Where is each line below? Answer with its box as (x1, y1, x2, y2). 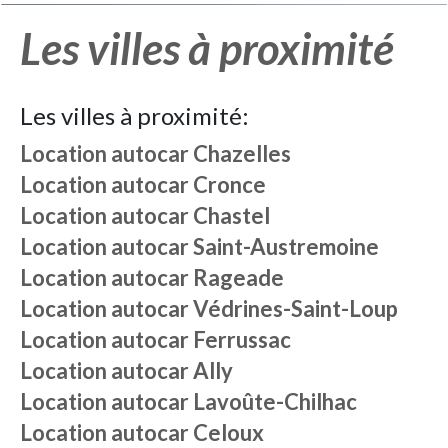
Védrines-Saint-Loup (193, 295, 398, 322)
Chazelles (193, 140, 291, 167)
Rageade (193, 264, 284, 291)
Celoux (193, 419, 264, 446)
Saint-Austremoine (193, 233, 379, 260)
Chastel (193, 202, 270, 229)
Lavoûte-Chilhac (193, 388, 357, 415)
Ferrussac (193, 326, 291, 353)
